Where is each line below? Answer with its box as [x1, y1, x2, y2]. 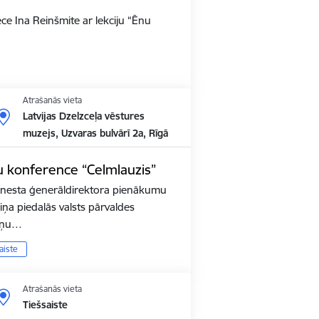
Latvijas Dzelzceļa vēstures [22, 109, 145, 122]
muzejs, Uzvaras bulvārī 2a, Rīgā [22, 126, 168, 140]
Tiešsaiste [22, 298, 68, 311]
